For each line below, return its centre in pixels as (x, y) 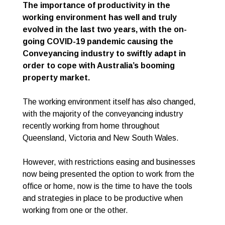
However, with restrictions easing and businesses (109, 162)
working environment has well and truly (100, 18)
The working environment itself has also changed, (109, 102)
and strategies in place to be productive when (103, 198)
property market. (56, 78)
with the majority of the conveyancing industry (103, 114)
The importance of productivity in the (96, 6)
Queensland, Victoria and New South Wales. (101, 138)
